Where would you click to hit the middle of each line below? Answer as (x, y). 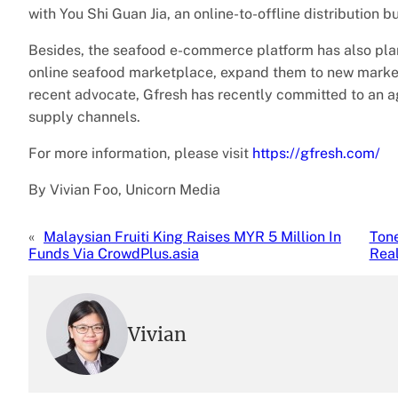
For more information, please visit (140, 154)
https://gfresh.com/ (316, 154)
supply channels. (84, 117)
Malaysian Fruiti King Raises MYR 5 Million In (192, 237)
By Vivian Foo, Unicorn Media (124, 190)
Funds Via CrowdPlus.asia (114, 254)
